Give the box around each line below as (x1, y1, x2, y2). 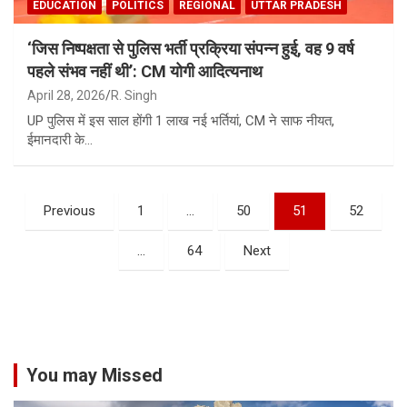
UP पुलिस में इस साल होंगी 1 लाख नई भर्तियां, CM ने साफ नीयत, (27, 112, 334, 129)
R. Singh (111, 87, 157, 103)
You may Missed (26, 363, 163, 386)
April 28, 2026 (27, 87, 105, 103)
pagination (13, 221, 122, 248)
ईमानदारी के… (27, 131, 93, 148)
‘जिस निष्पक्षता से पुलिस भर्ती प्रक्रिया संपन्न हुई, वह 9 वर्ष (27, 38, 354, 58)
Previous (44, 202, 95, 219)
